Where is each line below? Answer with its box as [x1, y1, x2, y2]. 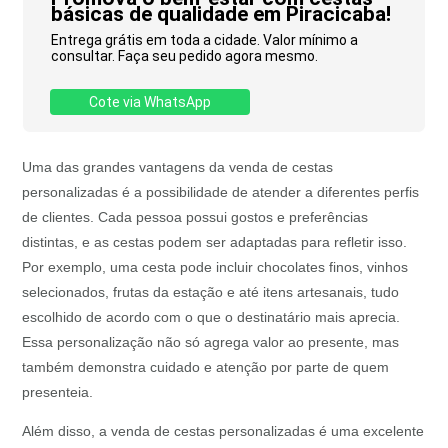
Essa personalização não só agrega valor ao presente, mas [22, 334, 400, 351]
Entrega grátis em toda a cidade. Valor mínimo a [50, 32, 358, 49]
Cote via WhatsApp [89, 94, 212, 111]
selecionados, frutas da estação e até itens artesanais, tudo [22, 284, 400, 301]
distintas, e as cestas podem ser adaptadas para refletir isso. [22, 234, 408, 251]
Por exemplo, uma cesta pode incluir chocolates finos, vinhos [22, 259, 409, 276]
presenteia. [22, 384, 94, 401]
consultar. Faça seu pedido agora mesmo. [50, 48, 318, 65]
